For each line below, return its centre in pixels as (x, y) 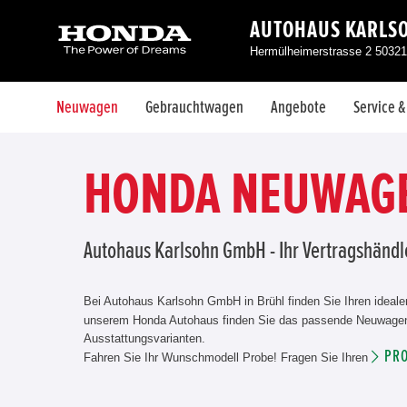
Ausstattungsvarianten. (144, 338)
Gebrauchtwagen (194, 107)
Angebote (298, 107)
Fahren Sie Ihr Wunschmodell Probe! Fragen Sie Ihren (228, 357)
